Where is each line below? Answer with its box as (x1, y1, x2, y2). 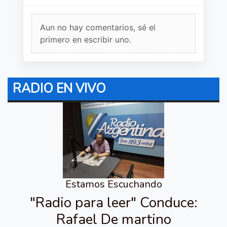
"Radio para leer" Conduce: (29, 193, 198, 212)
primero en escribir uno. (40, 34, 131, 45)
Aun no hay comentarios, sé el (40, 22, 156, 32)
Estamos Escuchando (65, 177, 162, 191)
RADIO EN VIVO (13, 80, 106, 97)
